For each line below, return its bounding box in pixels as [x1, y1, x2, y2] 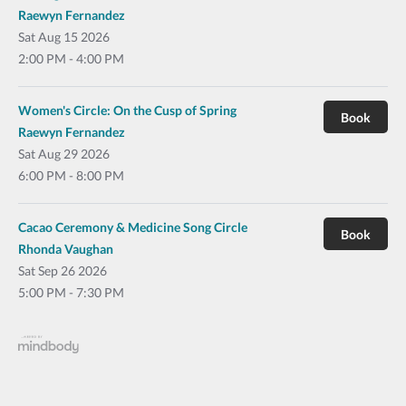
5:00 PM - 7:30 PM [18, 284, 124, 300]
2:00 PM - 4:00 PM [18, 50, 124, 66]
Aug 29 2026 [35, 145, 110, 161]
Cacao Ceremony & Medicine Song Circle [18, 218, 247, 235]
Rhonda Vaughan [18, 240, 113, 256]
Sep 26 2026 [35, 262, 107, 278]
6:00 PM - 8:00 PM [18, 167, 124, 183]
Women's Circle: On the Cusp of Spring [18, 101, 237, 118]
